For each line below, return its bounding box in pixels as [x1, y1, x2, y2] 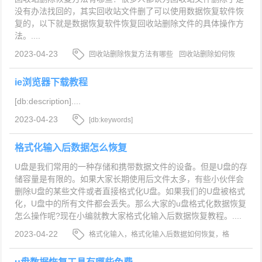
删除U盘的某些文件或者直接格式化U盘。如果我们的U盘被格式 [14, 187, 245, 196]
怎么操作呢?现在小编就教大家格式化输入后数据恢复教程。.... [14, 211, 242, 221]
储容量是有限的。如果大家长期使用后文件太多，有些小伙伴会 [14, 174, 244, 184]
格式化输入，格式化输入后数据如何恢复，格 [89, 230, 230, 239]
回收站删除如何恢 [179, 50, 236, 59]
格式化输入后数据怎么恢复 [14, 143, 127, 153]
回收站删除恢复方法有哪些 [89, 50, 174, 59]
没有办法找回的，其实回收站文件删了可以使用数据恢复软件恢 [14, 6, 244, 16]
